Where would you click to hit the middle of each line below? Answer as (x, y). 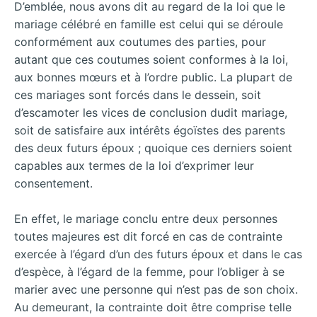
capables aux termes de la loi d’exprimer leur (134, 165)
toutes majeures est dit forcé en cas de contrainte (148, 237)
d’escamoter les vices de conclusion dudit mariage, (151, 112)
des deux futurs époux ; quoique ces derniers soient (153, 148)
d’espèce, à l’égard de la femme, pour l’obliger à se (149, 272)
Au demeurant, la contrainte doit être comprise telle (153, 307)
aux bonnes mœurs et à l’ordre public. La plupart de (153, 77)
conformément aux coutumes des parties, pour (140, 41)
